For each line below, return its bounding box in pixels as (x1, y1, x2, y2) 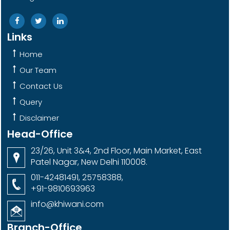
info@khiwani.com (31, 198, 104, 210)
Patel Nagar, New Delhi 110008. (31, 156, 147, 168)
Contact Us (20, 81, 63, 92)
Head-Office (7, 127, 73, 142)
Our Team (20, 65, 56, 76)
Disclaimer (20, 112, 59, 124)
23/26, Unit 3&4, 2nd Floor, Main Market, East (31, 145, 202, 157)
